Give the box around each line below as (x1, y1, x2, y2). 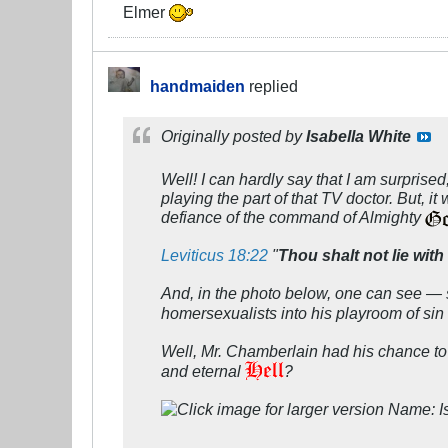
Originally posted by (161, 127, 306, 146)
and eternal (161, 362, 245, 381)
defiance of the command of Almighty (161, 208, 425, 227)
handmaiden (150, 77, 245, 96)
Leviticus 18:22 (161, 246, 268, 265)
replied (245, 77, 298, 96)
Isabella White (306, 127, 411, 146)
